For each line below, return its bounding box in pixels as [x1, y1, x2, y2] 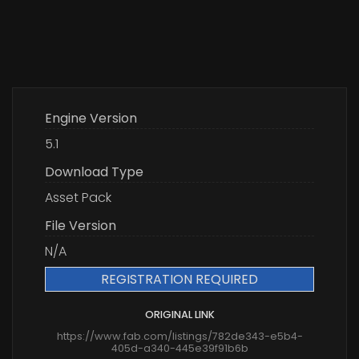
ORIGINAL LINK [144, 308, 215, 322]
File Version [45, 216, 116, 236]
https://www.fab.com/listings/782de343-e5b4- [56, 329, 303, 344]
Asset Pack [45, 188, 111, 208]
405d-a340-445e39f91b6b [111, 341, 248, 356]
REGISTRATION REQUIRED [101, 270, 258, 289]
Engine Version [45, 109, 137, 128]
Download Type [45, 163, 143, 182]
